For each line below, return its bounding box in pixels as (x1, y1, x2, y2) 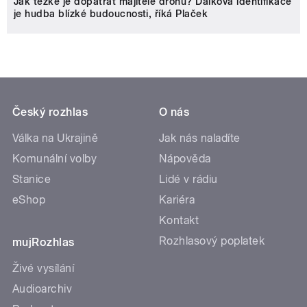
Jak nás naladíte (159, 132, 241, 145)
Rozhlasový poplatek (159, 234, 265, 248)
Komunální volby (12, 152, 97, 166)
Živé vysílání (12, 262, 75, 275)
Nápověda (159, 152, 211, 166)
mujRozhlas (12, 236, 75, 249)
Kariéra (159, 193, 195, 207)
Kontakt (159, 214, 199, 228)
